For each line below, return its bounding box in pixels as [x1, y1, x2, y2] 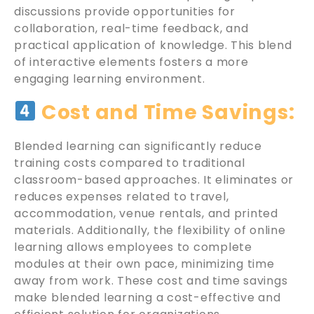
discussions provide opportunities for [14, 3, 235, 20]
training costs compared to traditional [14, 154, 245, 171]
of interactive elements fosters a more [14, 53, 249, 70]
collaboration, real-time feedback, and [14, 20, 249, 36]
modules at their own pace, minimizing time [14, 255, 275, 272]
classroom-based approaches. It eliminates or [14, 171, 294, 188]
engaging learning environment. [14, 70, 205, 87]
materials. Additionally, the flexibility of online [14, 221, 286, 238]
